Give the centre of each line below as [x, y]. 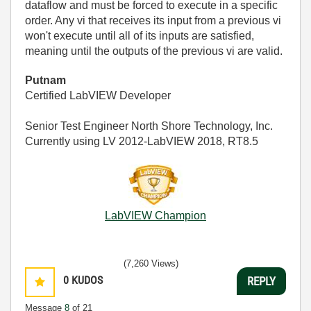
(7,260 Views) [151, 263]
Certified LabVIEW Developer [98, 95]
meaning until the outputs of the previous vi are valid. [154, 51]
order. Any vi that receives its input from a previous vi [153, 20]
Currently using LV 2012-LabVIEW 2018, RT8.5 [142, 141]
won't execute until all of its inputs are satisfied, [140, 36]
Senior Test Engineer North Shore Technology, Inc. [149, 126]
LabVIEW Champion [155, 216]
